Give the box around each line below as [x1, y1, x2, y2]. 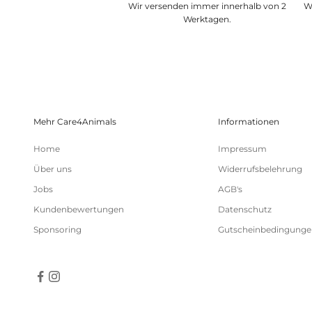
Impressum [217, 143, 267, 155]
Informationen [217, 116, 279, 127]
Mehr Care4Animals [33, 116, 116, 127]
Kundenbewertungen [33, 204, 124, 215]
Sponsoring [33, 224, 81, 235]
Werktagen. [183, 14, 232, 25]
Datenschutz [217, 204, 272, 215]
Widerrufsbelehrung [217, 164, 302, 175]
